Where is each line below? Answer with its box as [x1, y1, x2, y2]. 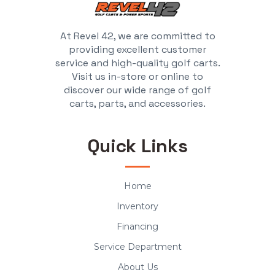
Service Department [93, 241, 182, 252]
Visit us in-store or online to [72, 69, 203, 83]
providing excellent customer [69, 42, 206, 56]
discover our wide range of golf [64, 83, 211, 96]
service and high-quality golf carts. [55, 56, 220, 69]
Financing [117, 220, 158, 232]
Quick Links [87, 133, 188, 158]
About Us [117, 261, 158, 273]
